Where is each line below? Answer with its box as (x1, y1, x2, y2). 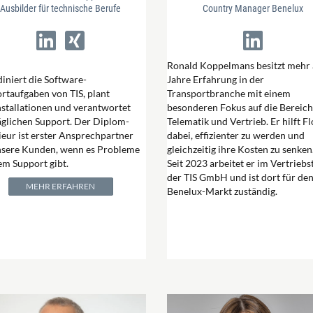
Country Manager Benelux (202, 2, 303, 14)
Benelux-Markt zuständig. (167, 184, 277, 197)
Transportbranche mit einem (167, 87, 291, 99)
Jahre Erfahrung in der (167, 73, 264, 85)
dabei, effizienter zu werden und (167, 129, 305, 141)
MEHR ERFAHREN (26, 180, 95, 191)
